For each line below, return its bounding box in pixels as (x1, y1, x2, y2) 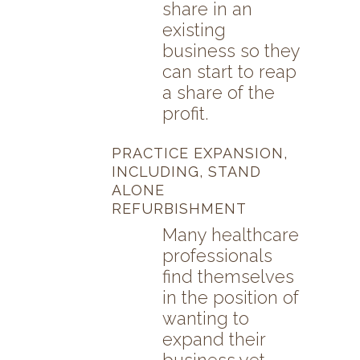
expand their (162, 329, 265, 350)
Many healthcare (162, 224, 299, 246)
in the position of (162, 287, 299, 309)
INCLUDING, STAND (112, 163, 261, 181)
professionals (162, 245, 272, 267)
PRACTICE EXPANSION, (112, 145, 288, 162)
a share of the (162, 82, 275, 104)
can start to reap (162, 61, 297, 83)
